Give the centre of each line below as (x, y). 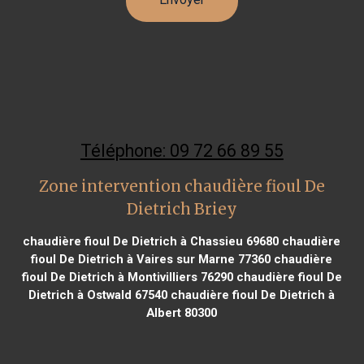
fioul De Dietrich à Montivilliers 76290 (127, 277)
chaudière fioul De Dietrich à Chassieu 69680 (151, 241)
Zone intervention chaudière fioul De (182, 186)
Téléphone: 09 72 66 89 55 (182, 150)
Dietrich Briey (182, 209)
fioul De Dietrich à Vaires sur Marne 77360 (151, 259)
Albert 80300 (182, 312)
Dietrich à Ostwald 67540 (98, 295)
